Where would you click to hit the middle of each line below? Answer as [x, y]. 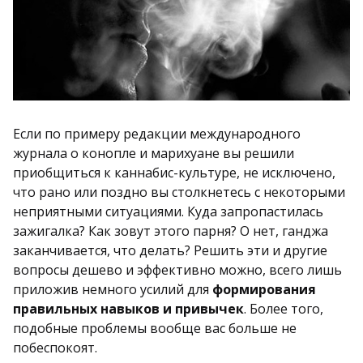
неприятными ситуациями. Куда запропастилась [168, 211]
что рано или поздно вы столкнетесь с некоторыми [179, 192]
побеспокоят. [55, 347]
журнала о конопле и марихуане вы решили [154, 153]
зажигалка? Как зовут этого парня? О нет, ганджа [171, 231]
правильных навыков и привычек [128, 308]
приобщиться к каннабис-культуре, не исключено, [174, 172]
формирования [264, 289]
